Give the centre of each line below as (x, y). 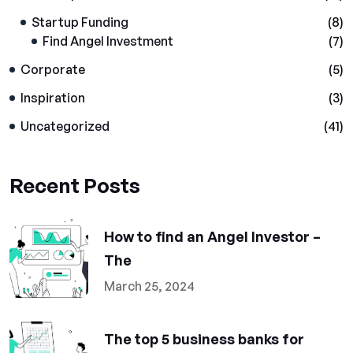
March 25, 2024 (149, 286)
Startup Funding (80, 22)
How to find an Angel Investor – (212, 236)
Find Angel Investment (108, 41)
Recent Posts (75, 185)
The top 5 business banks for (204, 339)
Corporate (53, 69)
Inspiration (53, 98)
